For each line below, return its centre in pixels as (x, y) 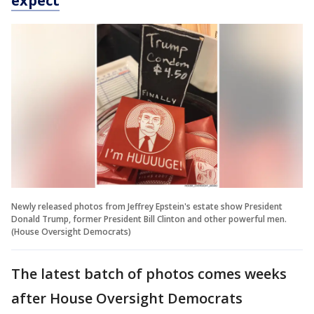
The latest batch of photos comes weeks (149, 273)
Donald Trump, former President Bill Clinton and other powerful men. (149, 219)
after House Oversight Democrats (127, 298)
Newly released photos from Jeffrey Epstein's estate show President (147, 206)
